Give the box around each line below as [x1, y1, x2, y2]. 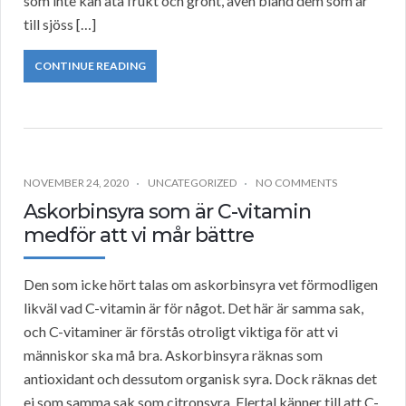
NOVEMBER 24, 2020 [24, 176, 129, 190]
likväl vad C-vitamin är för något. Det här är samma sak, [24, 299, 363, 317]
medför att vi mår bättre [24, 223, 254, 248]
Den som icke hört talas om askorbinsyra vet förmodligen [24, 275, 378, 294]
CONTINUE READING [34, 59, 146, 73]
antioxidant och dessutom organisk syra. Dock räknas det [24, 370, 377, 388]
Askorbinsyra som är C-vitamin [24, 199, 311, 225]
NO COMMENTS [256, 176, 337, 190]
